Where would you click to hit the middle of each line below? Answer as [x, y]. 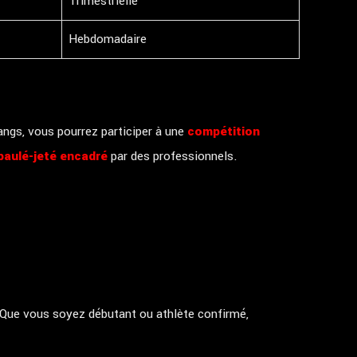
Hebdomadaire [108, 39]
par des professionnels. [173, 156]
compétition [224, 131]
